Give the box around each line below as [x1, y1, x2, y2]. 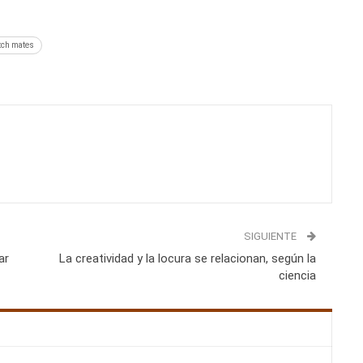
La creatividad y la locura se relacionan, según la [58, 250, 316, 266]
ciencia [278, 267, 316, 283]
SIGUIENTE [243, 229, 299, 242]
